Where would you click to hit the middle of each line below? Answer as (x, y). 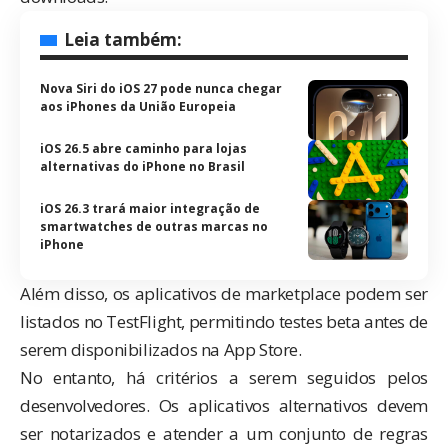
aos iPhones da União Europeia (138, 106)
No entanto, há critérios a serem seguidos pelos (224, 377)
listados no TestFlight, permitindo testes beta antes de (224, 321)
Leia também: (123, 39)
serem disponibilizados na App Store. (161, 349)
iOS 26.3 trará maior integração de (150, 208)
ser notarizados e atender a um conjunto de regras (224, 433)
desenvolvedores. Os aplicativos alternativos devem (224, 405)
